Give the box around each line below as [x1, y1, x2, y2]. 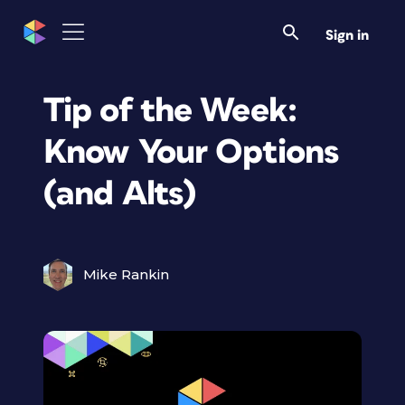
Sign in [325, 27, 369, 42]
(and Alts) [43, 176, 196, 212]
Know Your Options [43, 135, 339, 170]
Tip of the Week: [43, 93, 297, 128]
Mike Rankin [83, 266, 169, 283]
